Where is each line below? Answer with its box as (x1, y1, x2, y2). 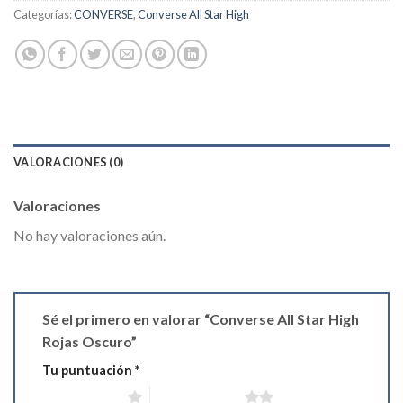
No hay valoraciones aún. (13, 227, 166, 245)
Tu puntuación (42, 363, 135, 379)
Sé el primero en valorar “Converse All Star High (42, 310, 359, 328)
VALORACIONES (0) (13, 155, 124, 170)
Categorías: (13, 7, 74, 22)
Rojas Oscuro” (42, 333, 139, 351)
